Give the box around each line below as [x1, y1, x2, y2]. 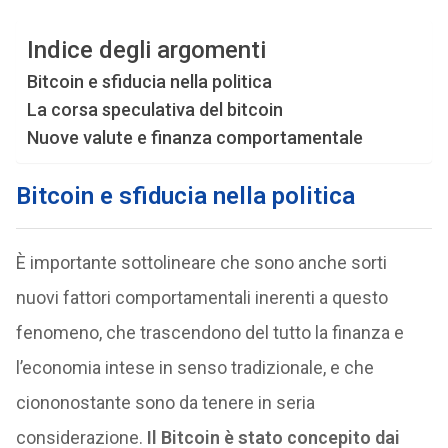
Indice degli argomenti [26, 36, 266, 65]
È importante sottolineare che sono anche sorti [15, 252, 387, 273]
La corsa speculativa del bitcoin [26, 99, 283, 120]
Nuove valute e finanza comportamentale [26, 127, 363, 148]
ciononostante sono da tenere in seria [15, 392, 315, 413]
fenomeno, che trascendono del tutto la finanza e [15, 322, 404, 343]
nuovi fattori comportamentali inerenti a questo [15, 287, 388, 308]
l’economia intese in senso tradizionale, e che [15, 357, 374, 378]
